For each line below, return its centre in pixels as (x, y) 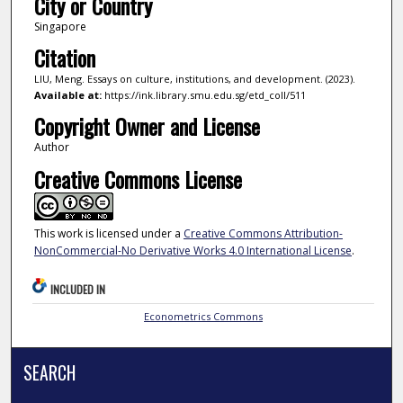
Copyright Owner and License (147, 126)
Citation (64, 58)
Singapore (60, 27)
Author (51, 148)
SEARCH (50, 373)
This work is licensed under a (108, 233)
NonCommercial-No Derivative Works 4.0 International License (193, 250)
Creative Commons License (138, 179)
